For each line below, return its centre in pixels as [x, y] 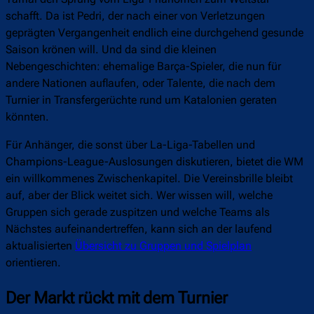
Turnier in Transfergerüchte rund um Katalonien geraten [141, 100]
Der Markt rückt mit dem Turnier [117, 298]
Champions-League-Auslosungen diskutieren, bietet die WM [155, 162]
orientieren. [33, 263]
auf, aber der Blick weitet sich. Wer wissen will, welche [139, 196]
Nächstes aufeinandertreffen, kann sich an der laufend [139, 229]
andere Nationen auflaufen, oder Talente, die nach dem [141, 83]
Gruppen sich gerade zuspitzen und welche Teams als [138, 212]
